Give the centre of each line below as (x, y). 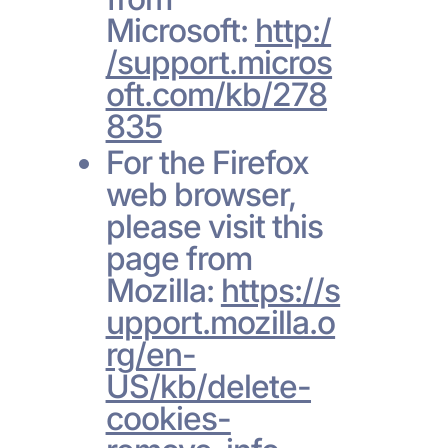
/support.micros (219, 62)
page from (178, 258)
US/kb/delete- (208, 386)
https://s (280, 290)
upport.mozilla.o (220, 322)
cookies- (168, 418)
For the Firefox (207, 162)
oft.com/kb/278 (216, 94)
